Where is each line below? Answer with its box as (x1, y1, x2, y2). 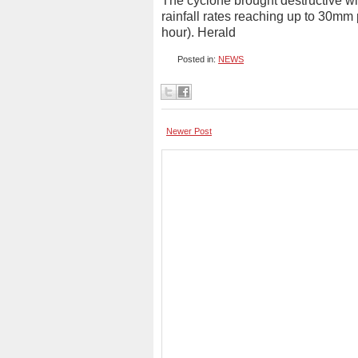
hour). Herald (161, 26, 236, 39)
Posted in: (177, 54, 218, 64)
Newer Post (166, 126, 212, 136)
